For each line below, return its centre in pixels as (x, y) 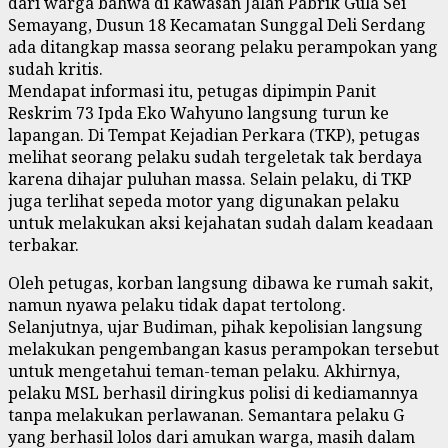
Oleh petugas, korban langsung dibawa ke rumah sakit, (220, 282)
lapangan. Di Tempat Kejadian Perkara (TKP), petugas (214, 134)
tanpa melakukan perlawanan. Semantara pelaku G (206, 414)
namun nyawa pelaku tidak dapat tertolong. (177, 304)
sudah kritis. (55, 68)
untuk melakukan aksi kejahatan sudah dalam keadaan (220, 222)
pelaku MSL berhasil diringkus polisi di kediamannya (213, 392)
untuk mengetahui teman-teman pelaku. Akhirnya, (204, 370)
